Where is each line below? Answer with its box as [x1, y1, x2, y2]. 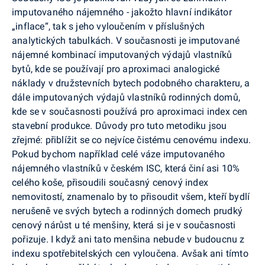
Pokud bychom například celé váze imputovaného [12, 148, 225, 160]
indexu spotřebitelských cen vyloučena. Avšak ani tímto [12, 247, 248, 259]
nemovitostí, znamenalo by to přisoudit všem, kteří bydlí [12, 190, 250, 202]
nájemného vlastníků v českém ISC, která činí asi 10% [12, 162, 240, 174]
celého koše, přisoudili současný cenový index [12, 176, 208, 188]
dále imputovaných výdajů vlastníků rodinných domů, [12, 91, 240, 103]
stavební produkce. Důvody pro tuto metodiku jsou [12, 119, 227, 131]
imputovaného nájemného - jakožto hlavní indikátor [12, 6, 232, 18]
